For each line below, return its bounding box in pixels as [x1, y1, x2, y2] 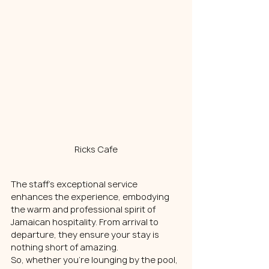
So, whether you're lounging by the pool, [11, 254, 180, 266]
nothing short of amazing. [11, 241, 118, 253]
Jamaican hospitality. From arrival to [11, 216, 160, 228]
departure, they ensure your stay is [11, 229, 161, 241]
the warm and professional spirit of [11, 204, 157, 216]
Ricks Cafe [74, 144, 118, 156]
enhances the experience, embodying [11, 191, 171, 203]
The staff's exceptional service [11, 178, 139, 190]
